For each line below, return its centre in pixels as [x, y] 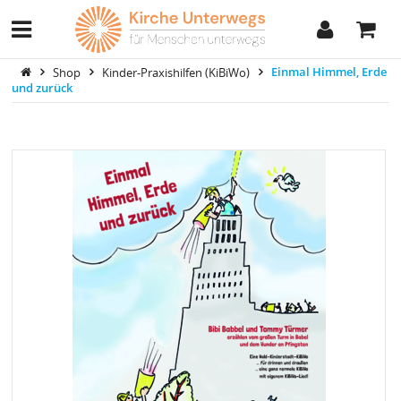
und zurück [42, 88]
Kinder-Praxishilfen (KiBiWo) [178, 72]
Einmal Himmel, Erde [329, 72]
